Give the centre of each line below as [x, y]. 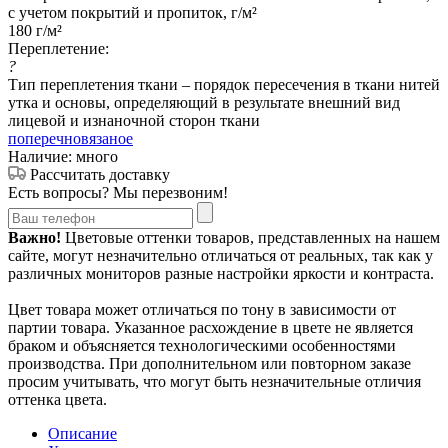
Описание [82, 433]
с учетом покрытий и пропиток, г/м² [132, 12]
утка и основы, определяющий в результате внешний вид [204, 102]
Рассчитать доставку [100, 174]
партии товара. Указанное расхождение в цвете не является [210, 327]
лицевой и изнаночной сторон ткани [134, 120]
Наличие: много [63, 156]
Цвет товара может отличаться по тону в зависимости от [202, 309]
